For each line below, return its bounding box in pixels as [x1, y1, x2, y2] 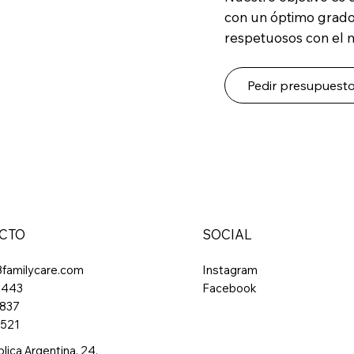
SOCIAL [201, 225, 252, 243]
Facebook [201, 280, 257, 296]
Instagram [201, 262, 279, 277]
